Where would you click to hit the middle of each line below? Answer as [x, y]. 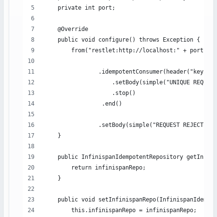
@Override [66, 29]
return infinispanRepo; [95, 168]
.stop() [90, 93]
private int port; [80, 8]
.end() [83, 104]
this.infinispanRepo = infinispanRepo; [120, 210]
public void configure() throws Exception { [122, 40]
